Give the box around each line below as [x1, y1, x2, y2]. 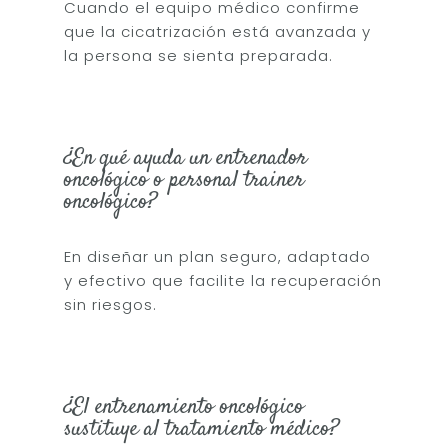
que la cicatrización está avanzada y [64, 20, 372, 42]
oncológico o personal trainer [64, 163, 305, 196]
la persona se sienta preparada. [64, 44, 334, 66]
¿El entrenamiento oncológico [64, 390, 305, 423]
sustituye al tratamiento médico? [64, 412, 340, 445]
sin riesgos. [64, 293, 158, 315]
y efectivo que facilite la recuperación [64, 269, 383, 291]
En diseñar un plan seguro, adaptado [64, 245, 372, 267]
